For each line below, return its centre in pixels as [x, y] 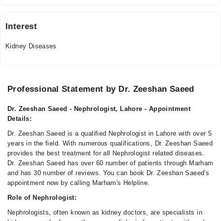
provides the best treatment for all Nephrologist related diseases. [106, 153]
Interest [21, 26]
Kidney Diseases [31, 46]
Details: [20, 119]
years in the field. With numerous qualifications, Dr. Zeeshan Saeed [110, 143]
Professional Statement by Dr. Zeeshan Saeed [101, 89]
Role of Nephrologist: [42, 198]
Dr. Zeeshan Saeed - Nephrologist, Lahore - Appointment [99, 109]
